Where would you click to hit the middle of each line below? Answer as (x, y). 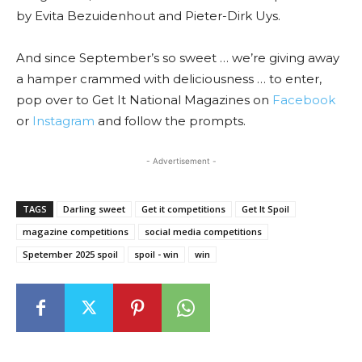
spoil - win (156, 254)
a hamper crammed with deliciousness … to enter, (169, 79)
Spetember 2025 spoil (70, 254)
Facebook (304, 100)
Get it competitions (183, 209)
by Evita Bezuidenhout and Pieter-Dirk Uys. (148, 16)
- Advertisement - (181, 161)
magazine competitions (76, 232)
